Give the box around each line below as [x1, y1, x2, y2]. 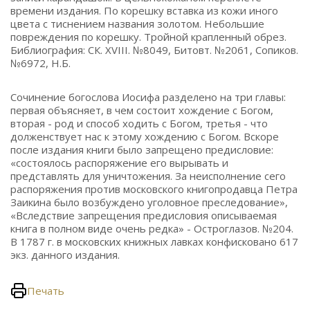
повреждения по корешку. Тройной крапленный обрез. [10, 30, 286, 44]
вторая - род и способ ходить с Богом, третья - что [10, 116, 268, 130]
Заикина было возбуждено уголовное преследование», [10, 195, 288, 209]
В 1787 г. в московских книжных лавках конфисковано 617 [10, 235, 298, 248]
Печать [27, 283, 64, 298]
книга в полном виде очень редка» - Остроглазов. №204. [10, 221, 293, 235]
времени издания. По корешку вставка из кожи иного [10, 3, 278, 17]
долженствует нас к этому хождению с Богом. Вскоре [10, 129, 279, 143]
